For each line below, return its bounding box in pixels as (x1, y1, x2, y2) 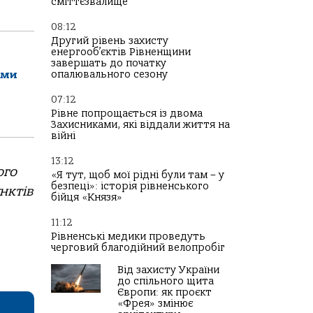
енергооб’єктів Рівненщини (51, 46, 191, 58)
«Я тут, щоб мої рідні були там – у (51, 169, 224, 181)
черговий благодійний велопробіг (51, 242, 225, 254)
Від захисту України (117, 264, 219, 276)
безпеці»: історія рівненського (51, 180, 209, 192)
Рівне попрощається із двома (51, 108, 203, 119)
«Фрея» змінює (117, 298, 193, 310)
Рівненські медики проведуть (51, 231, 205, 242)
